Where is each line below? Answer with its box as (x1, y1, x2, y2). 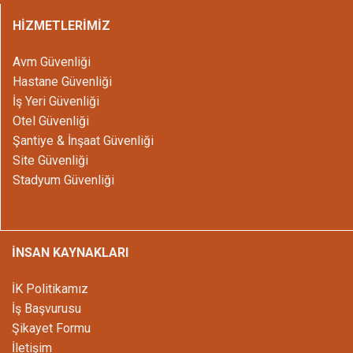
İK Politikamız (12, 281, 88, 296)
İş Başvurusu (12, 300, 81, 316)
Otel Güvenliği (13, 113, 89, 129)
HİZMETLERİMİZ (13, 18, 110, 34)
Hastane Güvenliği (13, 74, 112, 90)
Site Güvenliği (13, 153, 88, 169)
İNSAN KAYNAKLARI (12, 244, 128, 260)
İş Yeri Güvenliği (13, 94, 99, 110)
